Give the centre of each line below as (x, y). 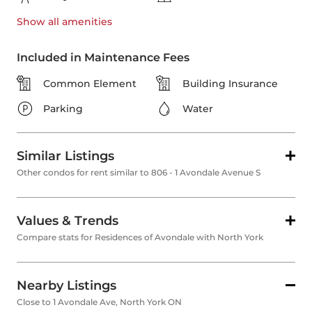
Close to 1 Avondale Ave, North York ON (99, 302)
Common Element (90, 84)
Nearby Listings (67, 286)
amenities (86, 22)
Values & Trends (68, 221)
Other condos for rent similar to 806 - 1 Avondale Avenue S (139, 173)
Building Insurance (230, 84)
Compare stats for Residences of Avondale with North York (140, 237)
